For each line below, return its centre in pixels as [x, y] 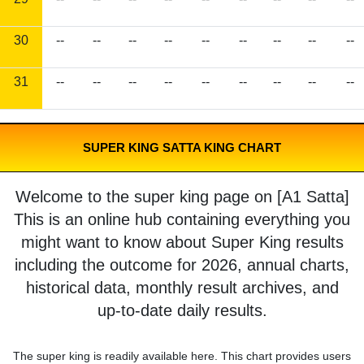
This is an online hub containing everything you [182, 220]
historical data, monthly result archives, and [182, 288]
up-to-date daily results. [182, 311]
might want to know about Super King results [182, 243]
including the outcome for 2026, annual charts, [182, 265]
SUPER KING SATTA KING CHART [182, 148]
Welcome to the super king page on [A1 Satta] [182, 197]
